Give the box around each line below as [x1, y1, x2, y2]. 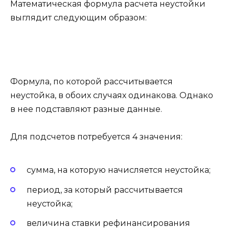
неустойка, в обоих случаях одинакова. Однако [10, 90, 213, 100]
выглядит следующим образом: [10, 12, 147, 22]
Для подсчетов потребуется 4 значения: [10, 132, 182, 142]
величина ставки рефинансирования [27, 218, 190, 228]
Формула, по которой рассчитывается [10, 76, 173, 86]
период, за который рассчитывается [27, 185, 183, 195]
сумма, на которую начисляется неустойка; [27, 165, 211, 175]
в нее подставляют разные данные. [10, 104, 162, 114]
